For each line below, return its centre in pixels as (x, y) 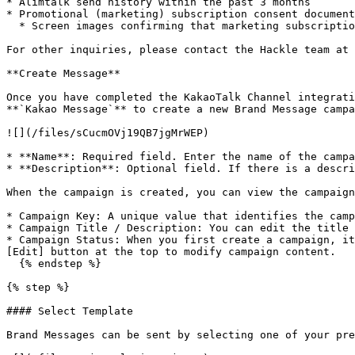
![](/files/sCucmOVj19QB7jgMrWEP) (108, 133)
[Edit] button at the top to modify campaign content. (171, 252)
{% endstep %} (13, 263)
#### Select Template (70, 311)
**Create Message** (63, 73)
